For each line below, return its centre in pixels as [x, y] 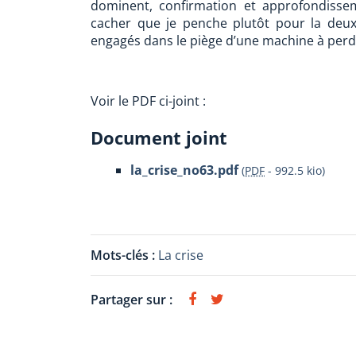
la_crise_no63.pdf [184, 170]
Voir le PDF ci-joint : [148, 101]
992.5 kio [298, 170]
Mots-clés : [124, 255]
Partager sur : [132, 300]
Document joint [159, 137]
